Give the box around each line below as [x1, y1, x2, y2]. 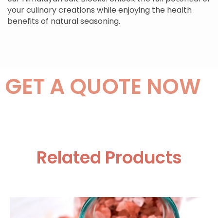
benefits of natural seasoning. [7, 15, 120, 27]
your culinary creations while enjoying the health [7, 4, 192, 16]
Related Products [36, 145, 182, 170]
